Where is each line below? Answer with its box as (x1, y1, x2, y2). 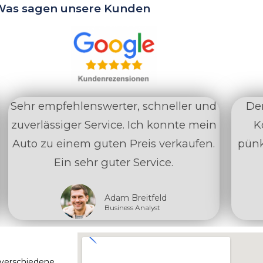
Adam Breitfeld (104, 193, 167, 204)
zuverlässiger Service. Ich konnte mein (11, 118, 217, 132)
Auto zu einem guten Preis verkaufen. (12, 137, 215, 151)
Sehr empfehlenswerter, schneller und (11, 99, 217, 113)
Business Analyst (104, 203, 161, 213)
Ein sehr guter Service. (54, 156, 174, 170)
